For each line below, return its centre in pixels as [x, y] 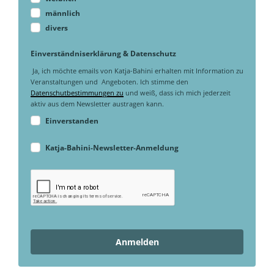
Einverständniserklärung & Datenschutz [103, 53]
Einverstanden [72, 120]
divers [57, 28]
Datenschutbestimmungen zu [77, 92]
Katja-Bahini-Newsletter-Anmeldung [112, 147]
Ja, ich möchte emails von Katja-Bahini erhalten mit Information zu [137, 70]
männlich [63, 13]
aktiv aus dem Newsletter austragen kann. [97, 103]
